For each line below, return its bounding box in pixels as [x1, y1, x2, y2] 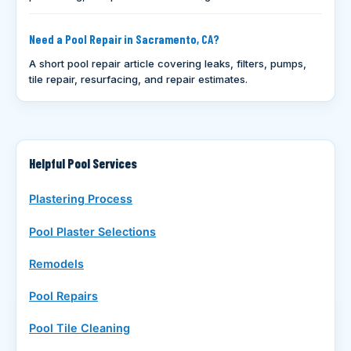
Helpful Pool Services [29, 155, 137, 171]
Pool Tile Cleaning [29, 321, 130, 335]
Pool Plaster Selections [29, 224, 156, 238]
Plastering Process [29, 192, 132, 206]
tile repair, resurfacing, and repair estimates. [29, 73, 248, 86]
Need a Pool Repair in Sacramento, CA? [29, 31, 219, 46]
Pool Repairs [29, 289, 98, 303]
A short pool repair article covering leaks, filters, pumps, [29, 57, 306, 71]
